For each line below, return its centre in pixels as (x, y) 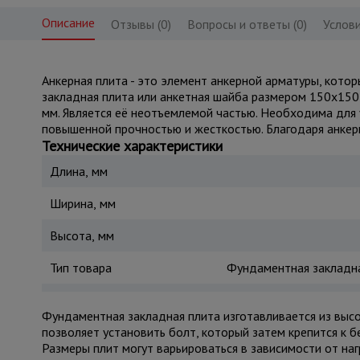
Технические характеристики (132, 146)
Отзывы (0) (141, 24)
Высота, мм (82, 235)
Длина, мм (78, 171)
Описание (68, 22)
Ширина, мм (82, 203)
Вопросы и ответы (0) (247, 24)
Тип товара (80, 268)
